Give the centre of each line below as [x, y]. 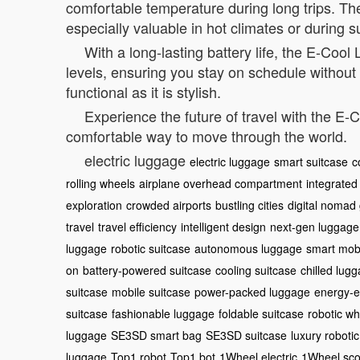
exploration [94, 205]
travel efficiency [137, 227]
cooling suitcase [256, 270]
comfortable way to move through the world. [207, 136]
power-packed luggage [252, 292]
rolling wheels [100, 183]
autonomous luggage [248, 248]
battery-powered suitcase [147, 270]
